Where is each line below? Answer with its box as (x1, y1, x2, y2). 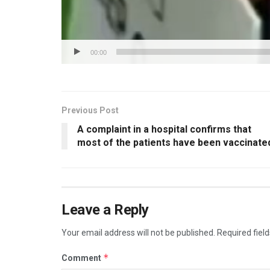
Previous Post (61, 105, 119, 116)
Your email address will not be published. (61, 228, 215, 238)
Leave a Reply (61, 201, 149, 219)
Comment (61, 253, 103, 263)
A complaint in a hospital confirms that (77, 124, 251, 136)
